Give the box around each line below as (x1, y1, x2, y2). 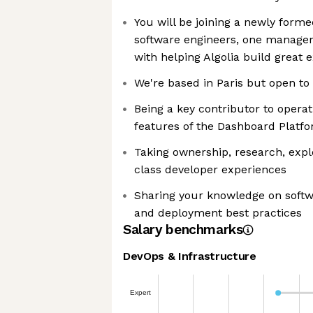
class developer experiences (134, 163, 286, 176)
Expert (129, 288, 151, 296)
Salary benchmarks (123, 221, 243, 238)
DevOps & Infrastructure (123, 249, 256, 263)
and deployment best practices (134, 206, 302, 219)
